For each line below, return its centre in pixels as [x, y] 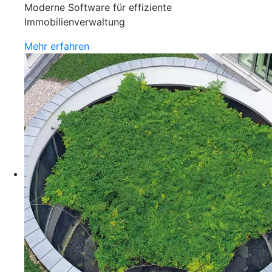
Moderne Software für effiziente [98, 7]
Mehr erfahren [57, 46]
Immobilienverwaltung [75, 22]
